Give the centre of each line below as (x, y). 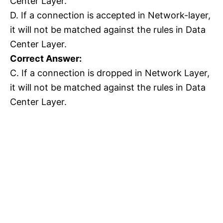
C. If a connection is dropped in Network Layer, (110, 73)
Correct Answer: (46, 58)
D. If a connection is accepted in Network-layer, (110, 15)
